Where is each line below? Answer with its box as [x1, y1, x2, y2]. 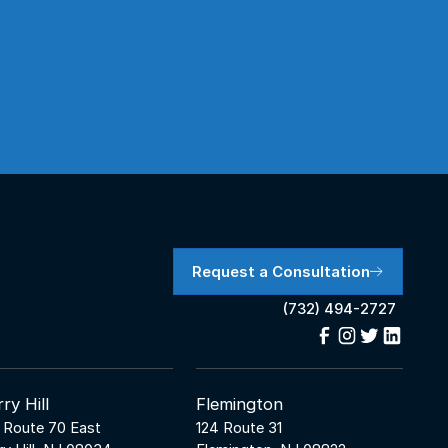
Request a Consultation [192, 262, 371, 281]
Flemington [195, 393, 283, 414]
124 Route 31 [195, 418, 282, 437]
